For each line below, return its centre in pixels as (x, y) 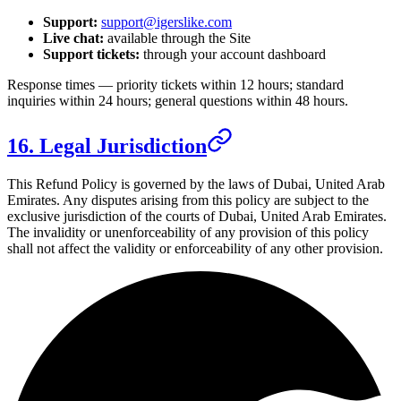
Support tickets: (91, 55)
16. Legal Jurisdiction (107, 146)
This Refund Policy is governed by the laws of (140, 184)
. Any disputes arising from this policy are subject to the (213, 200)
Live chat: (73, 38)
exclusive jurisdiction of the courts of (113, 217)
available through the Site (177, 38)
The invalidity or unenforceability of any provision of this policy (188, 233)
